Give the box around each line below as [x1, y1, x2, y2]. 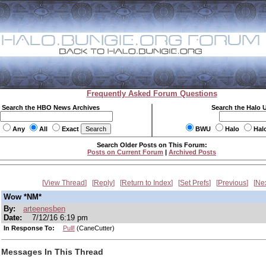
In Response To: [4, 224, 56, 232]
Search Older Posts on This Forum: [96, 141, 207, 148]
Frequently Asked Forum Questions [86, 89, 217, 98]
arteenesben [23, 204, 66, 213]
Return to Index [122, 179, 171, 187]
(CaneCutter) [74, 224, 115, 232]
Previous [218, 179, 246, 187]
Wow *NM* [4, 192, 42, 201]
